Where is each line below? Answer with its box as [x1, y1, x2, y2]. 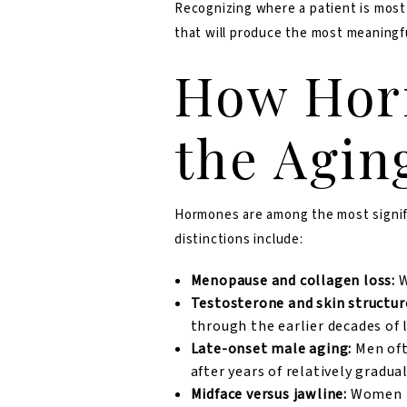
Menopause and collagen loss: [190, 271, 395, 292]
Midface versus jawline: [190, 384, 347, 405]
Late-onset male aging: [190, 339, 352, 360]
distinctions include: [174, 230, 303, 250]
